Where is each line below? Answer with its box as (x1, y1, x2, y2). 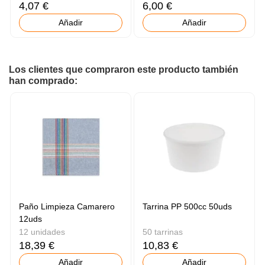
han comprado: (9, 76, 77, 86)
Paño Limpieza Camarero (19, 201, 115, 211)
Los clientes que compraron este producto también (9, 64, 238, 75)
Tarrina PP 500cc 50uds (143, 201, 232, 211)
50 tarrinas (143, 227, 183, 237)
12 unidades (19, 227, 66, 237)
